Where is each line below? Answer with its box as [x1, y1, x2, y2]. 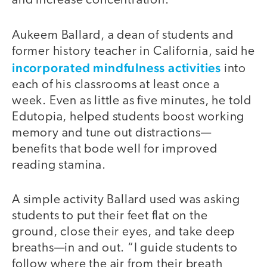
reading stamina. [12, 159, 109, 172]
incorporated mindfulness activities [12, 60, 221, 75]
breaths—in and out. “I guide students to [12, 242, 238, 255]
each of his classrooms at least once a [12, 78, 220, 91]
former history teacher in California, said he [12, 45, 255, 58]
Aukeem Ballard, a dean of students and [12, 29, 234, 42]
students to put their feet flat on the [12, 210, 208, 223]
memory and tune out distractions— [12, 126, 212, 139]
